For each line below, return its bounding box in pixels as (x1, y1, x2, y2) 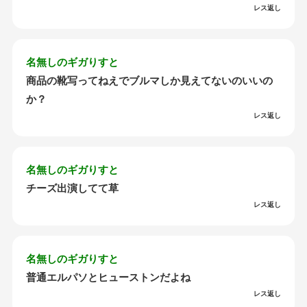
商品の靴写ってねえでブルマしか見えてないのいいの (26, 75, 273, 87)
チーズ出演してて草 (26, 182, 119, 195)
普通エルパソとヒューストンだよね (26, 271, 191, 284)
